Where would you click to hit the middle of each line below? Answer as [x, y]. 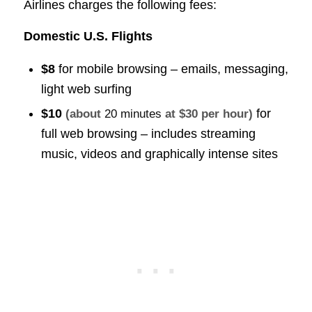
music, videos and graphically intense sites [159, 154]
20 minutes [133, 114]
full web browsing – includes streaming [148, 133]
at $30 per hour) [207, 114]
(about [85, 114]
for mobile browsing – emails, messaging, [171, 69]
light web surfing [86, 89]
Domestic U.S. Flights [88, 36]
